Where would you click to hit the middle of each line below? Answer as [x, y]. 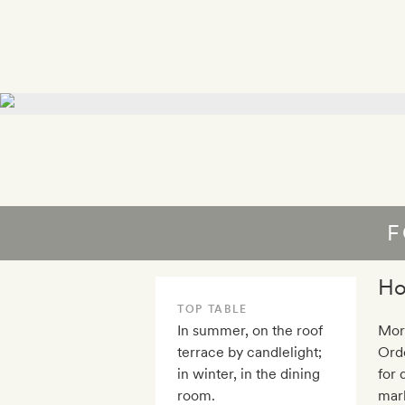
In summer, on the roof [250, 331]
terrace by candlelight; [250, 353]
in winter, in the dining [249, 374]
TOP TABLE [213, 310]
